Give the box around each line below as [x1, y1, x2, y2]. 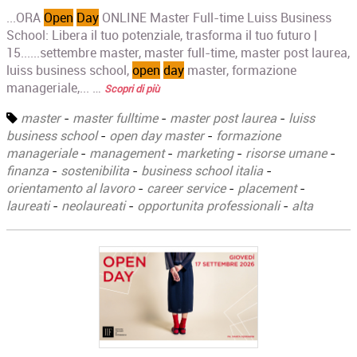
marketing [176, 144, 234, 163]
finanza [6, 162, 49, 180]
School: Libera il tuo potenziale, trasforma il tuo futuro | [6, 26, 318, 45]
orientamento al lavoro [6, 179, 135, 198]
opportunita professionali [137, 197, 280, 215]
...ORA [6, 9, 45, 27]
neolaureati [61, 197, 126, 215]
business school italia [141, 162, 264, 180]
